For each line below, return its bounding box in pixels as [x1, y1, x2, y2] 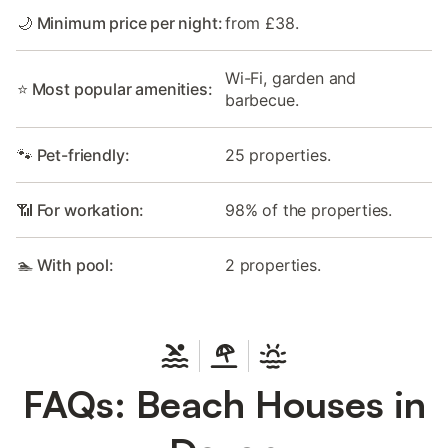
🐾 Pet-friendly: [17, 145, 130, 166]
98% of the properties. [225, 200, 393, 221]
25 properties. [225, 145, 331, 166]
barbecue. [225, 90, 299, 111]
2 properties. [225, 255, 321, 276]
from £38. [225, 13, 299, 34]
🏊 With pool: [17, 255, 114, 276]
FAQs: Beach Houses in [22, 380, 426, 428]
